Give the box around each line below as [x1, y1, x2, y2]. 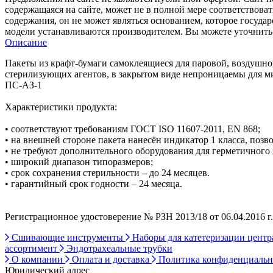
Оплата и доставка [69, 253, 152, 264]
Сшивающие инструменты [9, 232, 126, 243]
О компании [9, 253, 65, 264]
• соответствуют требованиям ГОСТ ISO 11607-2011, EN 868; [5, 123, 260, 134]
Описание [5, 37, 47, 48]
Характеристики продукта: [5, 101, 117, 112]
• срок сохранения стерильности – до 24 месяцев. [5, 167, 210, 178]
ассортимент [5, 243, 60, 253]
